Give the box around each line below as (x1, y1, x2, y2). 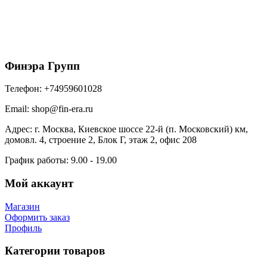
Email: (5, 104, 32, 114)
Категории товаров (5, 244, 105, 257)
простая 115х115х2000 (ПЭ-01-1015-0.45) (36, 11, 206, 22)
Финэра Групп (5, 59, 80, 72)
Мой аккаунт (5, 176, 73, 190)
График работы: (5, 155, 71, 166)
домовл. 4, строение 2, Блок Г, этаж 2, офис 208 (5, 135, 197, 145)
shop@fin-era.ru (32, 104, 93, 114)
